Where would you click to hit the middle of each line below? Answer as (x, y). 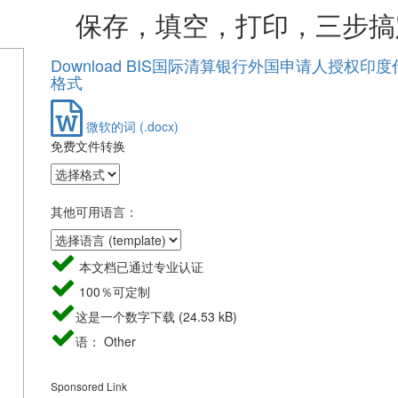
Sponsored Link (88, 386)
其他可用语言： (94, 211)
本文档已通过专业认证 (139, 267)
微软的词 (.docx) (130, 126)
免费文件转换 (88, 146)
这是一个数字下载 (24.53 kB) (156, 316)
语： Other (105, 341)
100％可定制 (112, 291)
